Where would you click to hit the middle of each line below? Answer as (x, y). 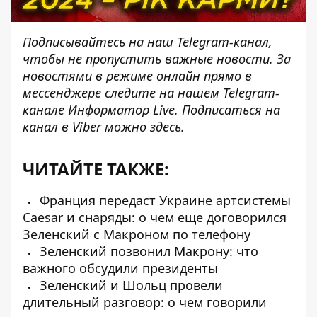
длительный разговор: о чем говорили (145, 302)
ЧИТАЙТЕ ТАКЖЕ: (96, 169)
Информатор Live (121, 110)
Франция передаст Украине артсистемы (163, 200)
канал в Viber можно (86, 127)
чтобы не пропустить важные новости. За (157, 59)
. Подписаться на (227, 110)
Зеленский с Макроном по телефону (137, 234)
